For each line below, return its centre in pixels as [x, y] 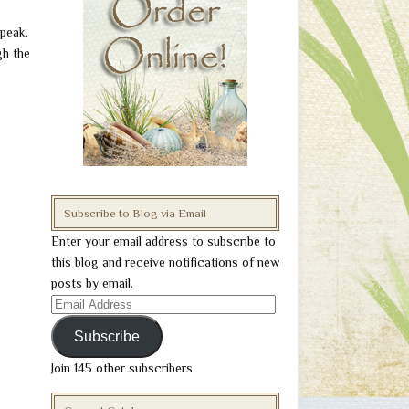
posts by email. [92, 283]
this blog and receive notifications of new [165, 262]
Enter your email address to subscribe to [163, 241]
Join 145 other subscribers [122, 368]
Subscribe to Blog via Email [135, 213]
